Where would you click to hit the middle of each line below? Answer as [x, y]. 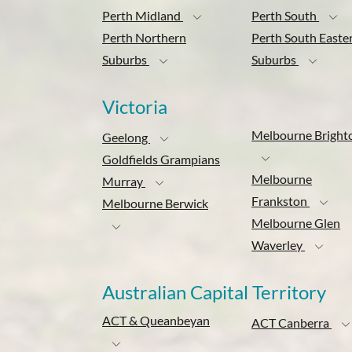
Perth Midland [143, 16]
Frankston [281, 201]
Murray [124, 181]
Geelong [126, 137]
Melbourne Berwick [155, 203]
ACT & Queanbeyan [156, 321]
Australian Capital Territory [214, 292]
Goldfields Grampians [161, 159]
